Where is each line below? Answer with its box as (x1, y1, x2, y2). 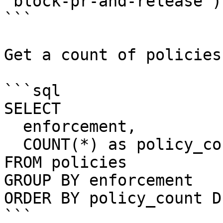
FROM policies (4, 153, 127, 171)
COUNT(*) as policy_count (4, 135, 23, 153)
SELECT (4, 100, 70, 117)
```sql (4, 82, 61, 100)
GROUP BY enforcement (4, 171, 193, 189)
